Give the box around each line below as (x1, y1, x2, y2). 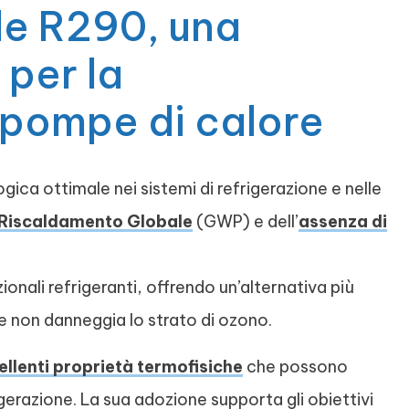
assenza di (299, 211, 387, 233)
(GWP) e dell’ (193, 211, 299, 233)
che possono (243, 355, 348, 377)
